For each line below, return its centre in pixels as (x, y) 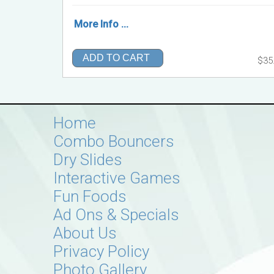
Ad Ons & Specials (116, 215)
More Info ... (101, 24)
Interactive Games (117, 178)
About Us (85, 233)
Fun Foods (90, 196)
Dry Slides (88, 160)
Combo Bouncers (114, 141)
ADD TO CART (116, 58)
